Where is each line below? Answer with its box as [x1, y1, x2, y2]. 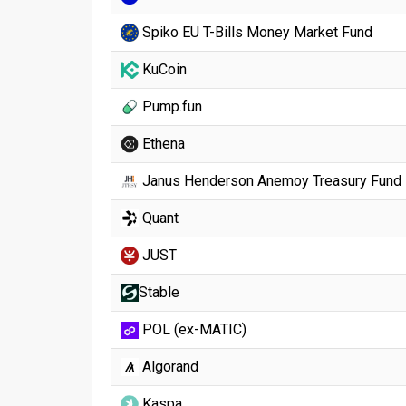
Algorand [139, 358, 198, 375]
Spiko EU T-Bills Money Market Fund [139, 24, 372, 41]
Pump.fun [139, 98, 202, 115]
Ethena [139, 135, 185, 152]
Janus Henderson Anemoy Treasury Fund [139, 172, 401, 190]
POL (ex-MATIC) [139, 321, 246, 338]
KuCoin [139, 61, 187, 78]
